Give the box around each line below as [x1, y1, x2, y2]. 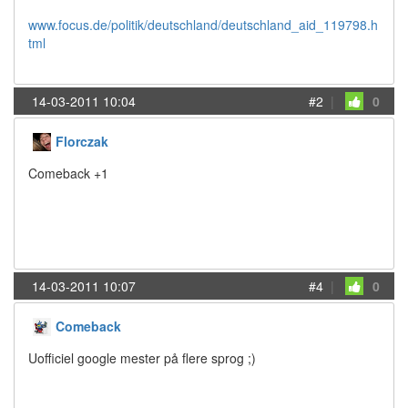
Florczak [56, 132, 108, 150]
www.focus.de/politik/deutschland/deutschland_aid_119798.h [28, 15, 378, 34]
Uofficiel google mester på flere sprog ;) [28, 349, 256, 367]
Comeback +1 [28, 164, 108, 182]
